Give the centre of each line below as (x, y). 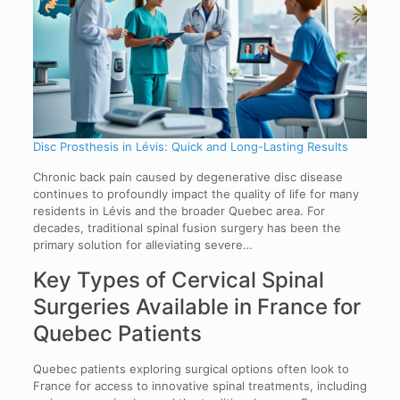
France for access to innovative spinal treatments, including (200, 386)
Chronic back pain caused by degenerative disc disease (187, 177)
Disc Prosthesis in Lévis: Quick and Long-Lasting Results (190, 147)
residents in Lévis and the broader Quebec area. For (179, 211)
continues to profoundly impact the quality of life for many (196, 194)
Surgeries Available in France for (196, 307)
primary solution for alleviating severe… (142, 245)
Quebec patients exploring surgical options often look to (191, 369)
